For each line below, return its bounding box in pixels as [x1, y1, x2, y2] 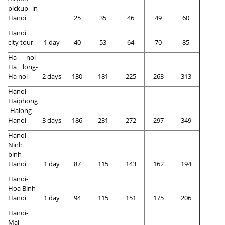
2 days [42, 72, 61, 81]
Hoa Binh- [8, 184, 38, 193]
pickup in [8, 4, 38, 13]
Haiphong [8, 96, 38, 106]
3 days [42, 116, 61, 125]
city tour [8, 38, 33, 47]
